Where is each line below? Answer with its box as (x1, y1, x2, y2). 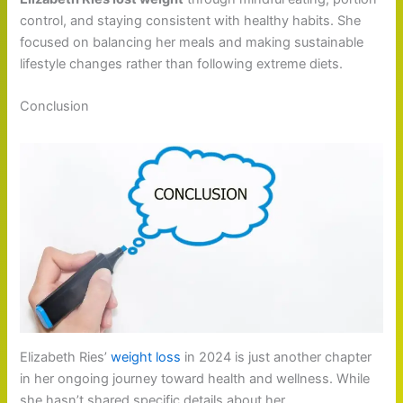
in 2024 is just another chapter (181, 349, 372, 365)
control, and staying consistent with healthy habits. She (20, 12, 362, 29)
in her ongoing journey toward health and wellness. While (20, 371, 371, 387)
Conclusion (20, 98, 90, 115)
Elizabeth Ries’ (20, 349, 108, 365)
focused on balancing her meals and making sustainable (20, 33, 364, 50)
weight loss (107, 349, 182, 365)
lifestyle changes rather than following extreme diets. (20, 55, 344, 72)
